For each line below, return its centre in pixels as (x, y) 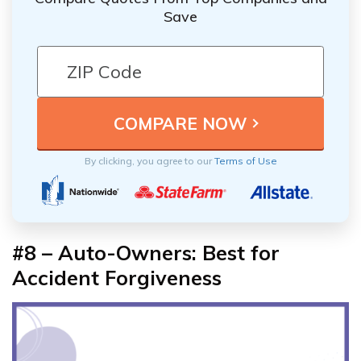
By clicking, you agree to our (149, 161)
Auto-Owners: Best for (169, 253)
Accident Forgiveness (117, 278)
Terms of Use (245, 161)
